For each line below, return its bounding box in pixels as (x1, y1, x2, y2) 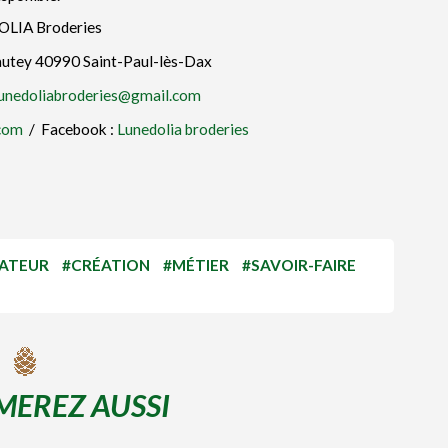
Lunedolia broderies (117, 120, 249, 139)
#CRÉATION (62, 256, 150, 275)
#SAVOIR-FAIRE (242, 256, 356, 275)
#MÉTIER (163, 256, 229, 275)
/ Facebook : (23, 120, 117, 139)
